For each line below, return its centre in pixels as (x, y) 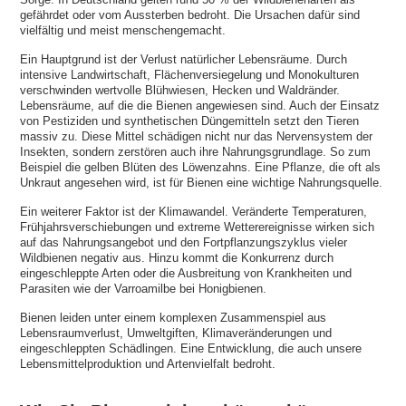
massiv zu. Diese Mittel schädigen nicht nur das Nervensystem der (197, 137)
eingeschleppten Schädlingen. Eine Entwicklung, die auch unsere (191, 349)
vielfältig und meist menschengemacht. (123, 31)
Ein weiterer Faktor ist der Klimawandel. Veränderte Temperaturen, (194, 212)
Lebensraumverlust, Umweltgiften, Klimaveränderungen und (176, 333)
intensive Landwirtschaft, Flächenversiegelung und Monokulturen (190, 75)
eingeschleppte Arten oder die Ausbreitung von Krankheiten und (186, 274)
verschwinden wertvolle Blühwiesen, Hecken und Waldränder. (180, 91)
